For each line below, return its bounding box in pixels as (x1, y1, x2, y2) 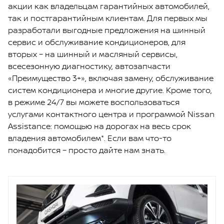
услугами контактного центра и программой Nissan (8, 108, 214, 119)
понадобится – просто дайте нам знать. (8, 144, 165, 155)
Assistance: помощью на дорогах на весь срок (8, 120, 191, 131)
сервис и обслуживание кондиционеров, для (8, 36, 185, 47)
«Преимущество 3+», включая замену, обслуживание (8, 72, 213, 83)
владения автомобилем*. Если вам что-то (8, 132, 171, 143)
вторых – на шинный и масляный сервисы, (8, 48, 177, 59)
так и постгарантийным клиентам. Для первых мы (8, 12, 207, 23)
